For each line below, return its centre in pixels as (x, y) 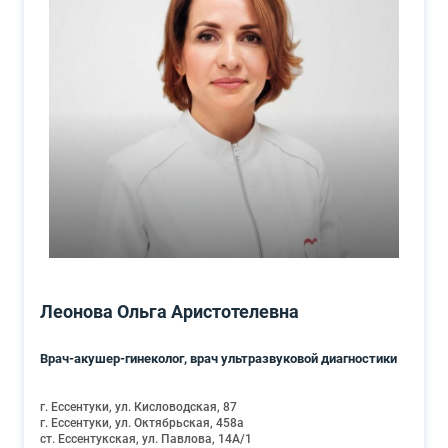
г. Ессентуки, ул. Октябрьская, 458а (142, 423)
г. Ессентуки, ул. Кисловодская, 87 (138, 407)
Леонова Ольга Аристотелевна (169, 311)
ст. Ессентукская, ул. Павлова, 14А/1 (146, 439)
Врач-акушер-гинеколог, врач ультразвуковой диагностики (218, 358)
